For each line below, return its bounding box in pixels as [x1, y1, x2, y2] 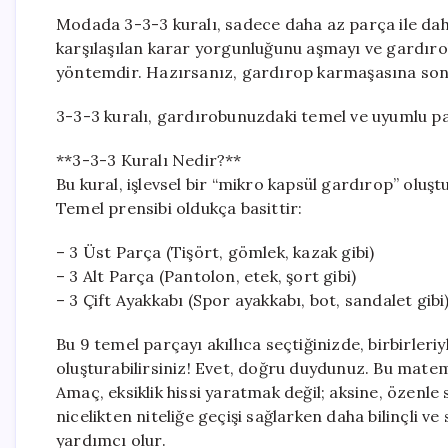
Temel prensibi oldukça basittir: [56, 198, 303, 218]
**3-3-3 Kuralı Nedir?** [56, 150, 242, 170]
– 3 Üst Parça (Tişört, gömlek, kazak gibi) [56, 242, 375, 262]
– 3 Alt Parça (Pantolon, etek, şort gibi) [56, 266, 357, 286]
